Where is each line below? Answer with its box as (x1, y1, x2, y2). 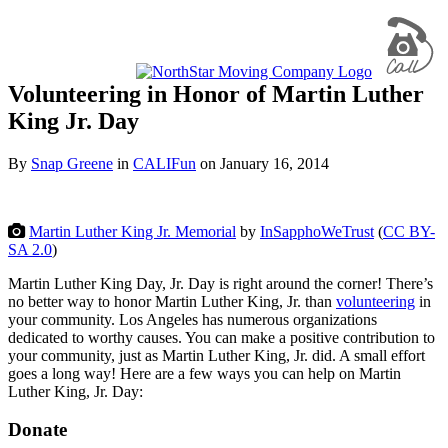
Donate (8, 419, 67, 441)
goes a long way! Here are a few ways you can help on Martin (8, 364, 401, 382)
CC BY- (383, 222, 435, 240)
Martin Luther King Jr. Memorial (29, 222, 236, 240)
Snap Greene (31, 154, 113, 172)
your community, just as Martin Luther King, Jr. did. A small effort (8, 346, 425, 364)
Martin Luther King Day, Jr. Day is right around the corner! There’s (8, 274, 433, 292)
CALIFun (133, 154, 196, 172)
